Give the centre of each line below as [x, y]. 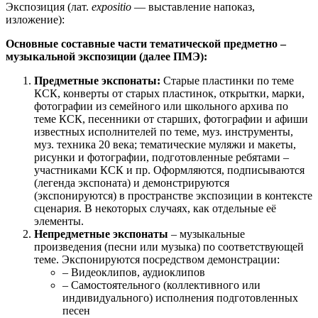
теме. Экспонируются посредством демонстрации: [157, 259]
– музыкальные [208, 234]
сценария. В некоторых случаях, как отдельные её [155, 208]
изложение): [35, 19]
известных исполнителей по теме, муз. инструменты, [164, 131]
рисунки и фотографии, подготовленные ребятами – [161, 157]
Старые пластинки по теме [229, 80]
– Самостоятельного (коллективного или [161, 285]
